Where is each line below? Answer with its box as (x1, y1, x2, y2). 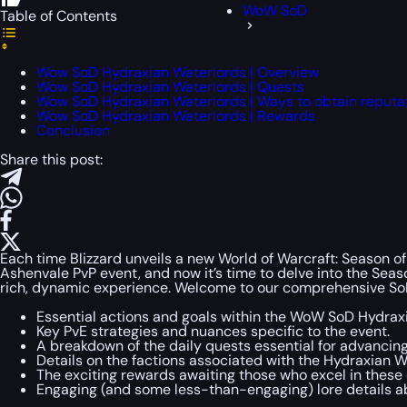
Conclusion (36, 121, 110, 140)
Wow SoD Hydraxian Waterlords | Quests (36, 77, 304, 96)
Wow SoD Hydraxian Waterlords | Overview (36, 63, 319, 82)
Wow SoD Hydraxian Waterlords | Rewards (36, 106, 315, 125)
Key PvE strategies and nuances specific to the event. (36, 322, 390, 341)
